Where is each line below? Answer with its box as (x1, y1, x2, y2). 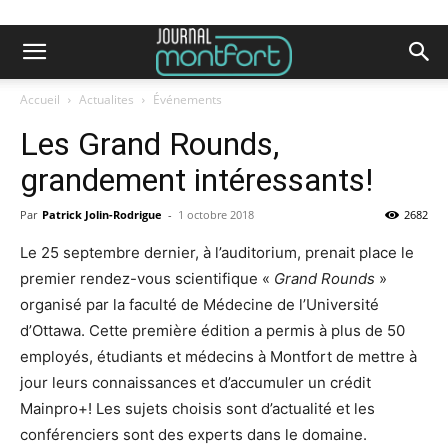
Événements (153, 91, 222, 108)
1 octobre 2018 (178, 207, 254, 222)
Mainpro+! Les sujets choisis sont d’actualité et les (20, 399, 375, 418)
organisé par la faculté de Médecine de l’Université (20, 295, 379, 314)
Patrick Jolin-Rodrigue (42, 207, 162, 222)
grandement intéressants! (20, 161, 373, 199)
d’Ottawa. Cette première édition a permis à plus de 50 (20, 321, 405, 340)
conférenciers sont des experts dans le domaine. (20, 425, 367, 444)
